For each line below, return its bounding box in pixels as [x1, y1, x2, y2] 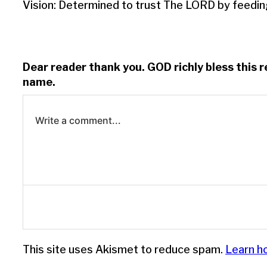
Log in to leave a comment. [33, 197, 170, 210]
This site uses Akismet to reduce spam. [23, 243, 225, 256]
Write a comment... [35, 114, 121, 126]
